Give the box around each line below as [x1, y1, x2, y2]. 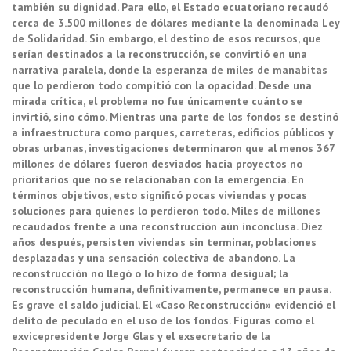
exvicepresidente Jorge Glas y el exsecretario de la [12, 329, 270, 344]
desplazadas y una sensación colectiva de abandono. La [12, 251, 295, 266]
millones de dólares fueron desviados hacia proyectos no [12, 157, 302, 172]
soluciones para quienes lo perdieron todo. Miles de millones [12, 204, 320, 219]
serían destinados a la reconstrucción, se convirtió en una [12, 47, 307, 62]
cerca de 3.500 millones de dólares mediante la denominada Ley [12, 16, 339, 31]
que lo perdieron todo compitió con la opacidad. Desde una [12, 78, 312, 93]
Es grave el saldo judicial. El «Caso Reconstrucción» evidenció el [12, 298, 335, 313]
